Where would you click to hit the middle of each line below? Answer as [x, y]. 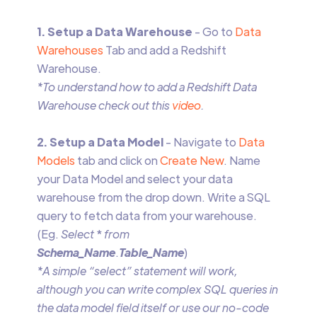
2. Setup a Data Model [100, 142]
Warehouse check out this [103, 105]
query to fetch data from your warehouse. [148, 215]
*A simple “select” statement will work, [137, 271]
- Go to [212, 31]
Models [56, 160]
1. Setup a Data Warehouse [114, 31]
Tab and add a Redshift [165, 50]
